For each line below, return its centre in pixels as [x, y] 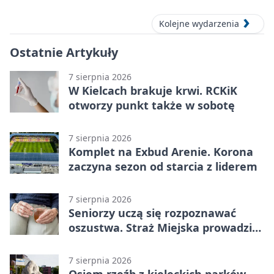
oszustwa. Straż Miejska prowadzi [160, 228]
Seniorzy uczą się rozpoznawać [152, 213]
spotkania [96, 243]
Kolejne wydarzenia [199, 24]
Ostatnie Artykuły [64, 53]
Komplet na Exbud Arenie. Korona [161, 152]
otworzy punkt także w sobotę [152, 106]
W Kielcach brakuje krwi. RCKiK [153, 91]
